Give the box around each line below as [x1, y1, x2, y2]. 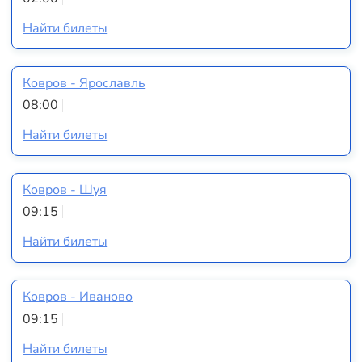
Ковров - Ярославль [23, 74, 146, 92]
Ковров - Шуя [23, 180, 107, 199]
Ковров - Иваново [23, 287, 133, 305]
